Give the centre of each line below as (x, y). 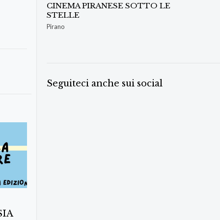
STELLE (63, 15)
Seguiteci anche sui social (104, 84)
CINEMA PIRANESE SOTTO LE (108, 6)
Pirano (55, 27)
